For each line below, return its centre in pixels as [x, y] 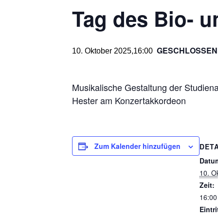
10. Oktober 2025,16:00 [112, 51]
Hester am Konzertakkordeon [129, 100]
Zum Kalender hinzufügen [137, 146]
